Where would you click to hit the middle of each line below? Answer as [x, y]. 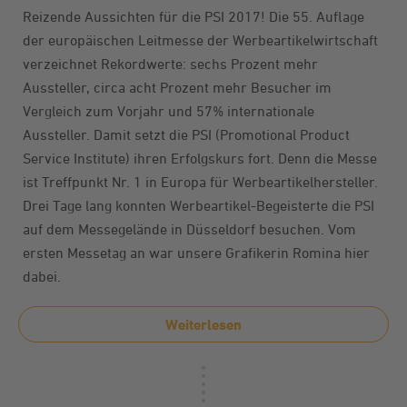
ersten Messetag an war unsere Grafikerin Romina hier [196, 253]
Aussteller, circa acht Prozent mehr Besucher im [177, 87]
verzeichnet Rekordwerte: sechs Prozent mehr [170, 64]
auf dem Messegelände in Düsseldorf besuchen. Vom [189, 229]
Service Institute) [76, 158]
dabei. [42, 276]
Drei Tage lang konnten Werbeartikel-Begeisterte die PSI [199, 205]
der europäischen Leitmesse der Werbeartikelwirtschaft [200, 40]
